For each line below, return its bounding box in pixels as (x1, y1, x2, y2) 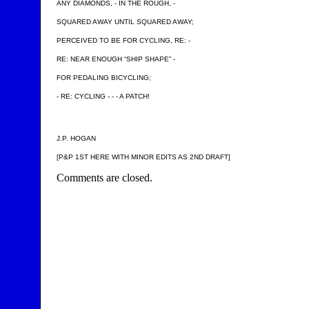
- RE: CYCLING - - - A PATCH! (56, 92, 150, 100)
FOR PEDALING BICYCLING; (56, 74, 151, 81)
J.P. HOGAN (56, 134, 96, 142)
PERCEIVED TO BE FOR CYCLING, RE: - (56, 37, 190, 44)
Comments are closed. (56, 172, 152, 183)
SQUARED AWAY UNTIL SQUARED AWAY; (56, 18, 194, 26)
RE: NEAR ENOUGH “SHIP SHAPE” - (56, 55, 175, 63)
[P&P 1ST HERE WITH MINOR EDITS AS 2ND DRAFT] (56, 153, 230, 161)
